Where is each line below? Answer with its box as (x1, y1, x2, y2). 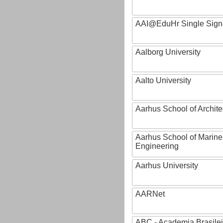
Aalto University (135, 76, 191, 85)
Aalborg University (135, 48, 201, 56)
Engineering (135, 142, 179, 150)
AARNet (135, 190, 165, 198)
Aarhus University (135, 161, 198, 170)
